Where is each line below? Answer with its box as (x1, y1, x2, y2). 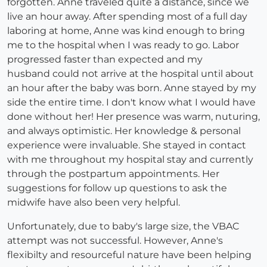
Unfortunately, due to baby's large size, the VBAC (7, 221, 240, 232)
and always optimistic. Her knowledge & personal (7, 125, 241, 137)
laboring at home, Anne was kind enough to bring (7, 25, 245, 37)
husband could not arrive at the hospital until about (7, 68, 254, 80)
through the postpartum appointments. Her (7, 168, 219, 180)
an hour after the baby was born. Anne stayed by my (7, 82, 256, 94)
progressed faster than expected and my (7, 54, 203, 66)
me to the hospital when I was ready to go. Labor (7, 39, 239, 51)
